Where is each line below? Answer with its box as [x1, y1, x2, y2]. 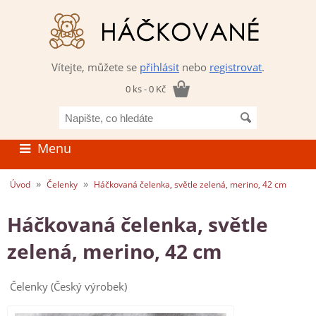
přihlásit [140, 60, 179, 74]
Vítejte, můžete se [51, 60, 140, 74]
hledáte [157, 134, 193, 148]
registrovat [209, 60, 262, 74]
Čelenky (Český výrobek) [9, 279, 127, 293]
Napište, [157, 106, 197, 120]
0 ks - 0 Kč [126, 83, 166, 95]
